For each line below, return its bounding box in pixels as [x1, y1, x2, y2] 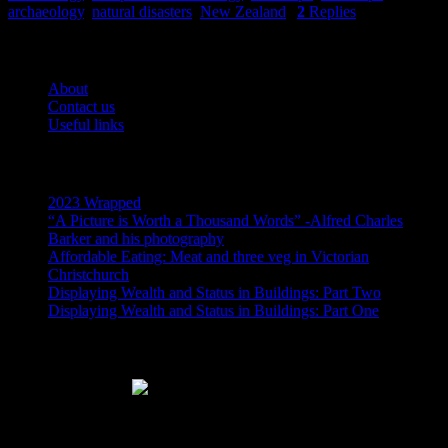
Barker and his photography [48, 229, 224, 247]
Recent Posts [8, 152, 110, 174]
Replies [305, 2, 356, 20]
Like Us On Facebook [8, 338, 187, 360]
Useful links [48, 116, 124, 134]
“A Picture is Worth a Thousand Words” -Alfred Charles [48, 211, 403, 229]
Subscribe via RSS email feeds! [8, 415, 259, 437]
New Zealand [200, 2, 286, 20]
